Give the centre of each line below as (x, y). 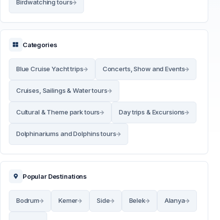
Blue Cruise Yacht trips (50, 69)
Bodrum (28, 201)
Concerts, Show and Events (144, 69)
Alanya (175, 201)
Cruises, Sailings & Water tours (62, 91)
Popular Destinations (55, 176)
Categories (40, 44)
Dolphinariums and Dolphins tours (66, 134)
